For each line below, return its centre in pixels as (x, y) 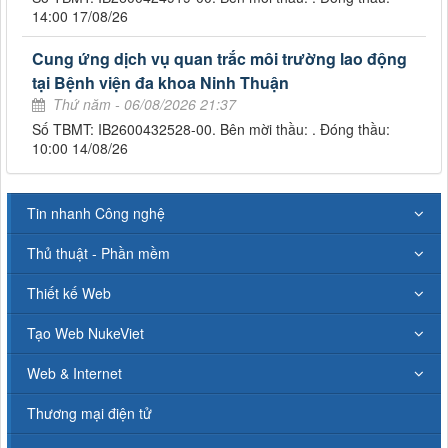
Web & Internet (74, 373)
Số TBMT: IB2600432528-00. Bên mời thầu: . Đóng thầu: (211, 129)
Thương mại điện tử (89, 413)
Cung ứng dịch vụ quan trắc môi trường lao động (219, 59)
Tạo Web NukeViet (85, 333)
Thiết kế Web (69, 293)
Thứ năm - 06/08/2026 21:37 (144, 104)
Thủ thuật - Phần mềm (98, 253)
